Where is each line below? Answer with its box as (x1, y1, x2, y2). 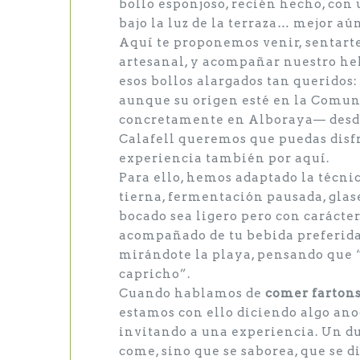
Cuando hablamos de (119, 286, 265, 301)
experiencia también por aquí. (119, 151, 329, 166)
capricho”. (119, 267, 190, 281)
